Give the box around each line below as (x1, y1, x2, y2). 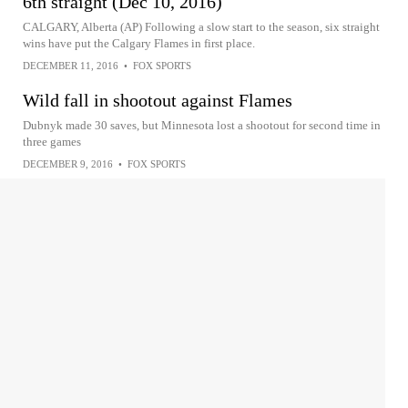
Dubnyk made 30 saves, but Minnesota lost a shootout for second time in (23, 118, 381, 133)
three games (23, 135, 81, 149)
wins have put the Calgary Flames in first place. (23, 36, 255, 51)
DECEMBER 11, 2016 (23, 60, 118, 72)
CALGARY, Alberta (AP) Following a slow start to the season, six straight (23, 20, 380, 35)
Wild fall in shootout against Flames (23, 90, 292, 111)
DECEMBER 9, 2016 (23, 158, 113, 170)
